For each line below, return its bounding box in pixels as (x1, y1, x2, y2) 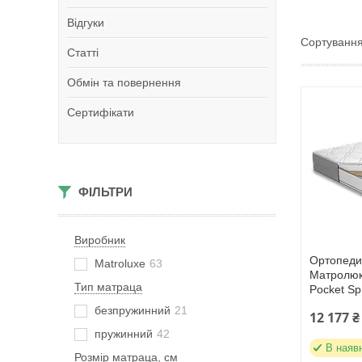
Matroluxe (95, 257, 145, 270)
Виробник (74, 234, 125, 246)
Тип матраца (74, 280, 142, 293)
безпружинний (95, 304, 170, 317)
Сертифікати (67, 106, 134, 119)
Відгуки (67, 16, 104, 29)
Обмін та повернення (67, 76, 181, 89)
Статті (67, 46, 99, 59)
